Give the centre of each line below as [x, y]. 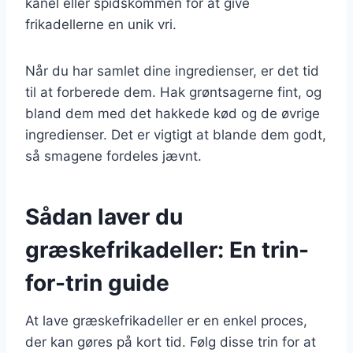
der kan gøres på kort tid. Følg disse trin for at [171, 342]
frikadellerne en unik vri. [101, 24]
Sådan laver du [104, 216]
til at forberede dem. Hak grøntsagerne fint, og [173, 92]
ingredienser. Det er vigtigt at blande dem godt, [176, 134]
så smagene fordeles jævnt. [113, 156]
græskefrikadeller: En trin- [167, 249]
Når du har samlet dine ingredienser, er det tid [172, 71]
